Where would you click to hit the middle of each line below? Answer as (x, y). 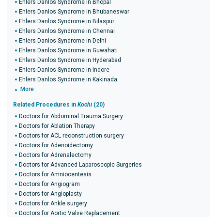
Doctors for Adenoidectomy (56, 145)
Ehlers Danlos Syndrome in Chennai (67, 31)
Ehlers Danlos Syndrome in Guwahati (68, 50)
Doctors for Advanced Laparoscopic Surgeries (80, 165)
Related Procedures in (45, 105)
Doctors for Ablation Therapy (57, 126)
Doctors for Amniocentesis (55, 174)
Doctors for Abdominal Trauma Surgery (71, 116)
